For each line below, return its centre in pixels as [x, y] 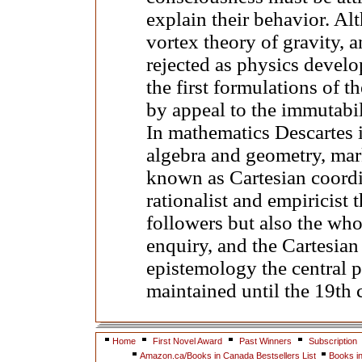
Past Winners [265, 341]
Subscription [333, 341]
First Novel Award [187, 341]
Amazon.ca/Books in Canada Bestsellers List [229, 356]
